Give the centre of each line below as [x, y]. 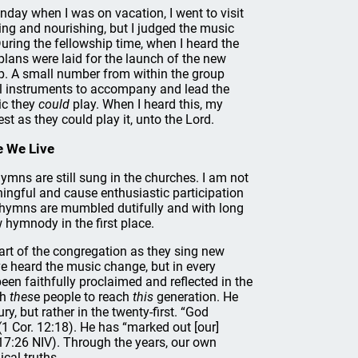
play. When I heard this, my [148, 104]
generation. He [196, 297]
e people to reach [83, 297]
